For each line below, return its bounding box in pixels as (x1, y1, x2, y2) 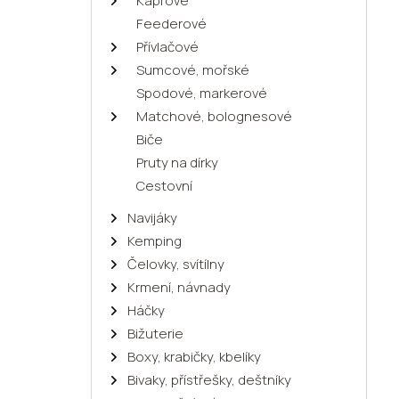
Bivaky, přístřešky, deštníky (127, 370, 291, 389)
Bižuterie (127, 323, 183, 343)
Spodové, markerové (136, 83, 267, 102)
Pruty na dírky (136, 152, 218, 172)
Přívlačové (136, 37, 199, 56)
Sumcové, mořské (136, 60, 249, 79)
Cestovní (136, 175, 192, 195)
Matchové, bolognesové (136, 106, 292, 126)
